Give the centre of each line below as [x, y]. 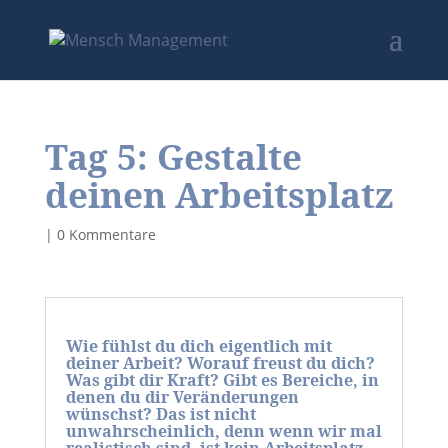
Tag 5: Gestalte [173, 156]
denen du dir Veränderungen [182, 397]
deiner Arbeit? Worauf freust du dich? [220, 363]
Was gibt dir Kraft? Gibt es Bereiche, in [222, 380]
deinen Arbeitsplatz [219, 194]
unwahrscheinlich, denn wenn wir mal [223, 431]
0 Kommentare [106, 234]
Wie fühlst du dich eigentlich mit [198, 346]
